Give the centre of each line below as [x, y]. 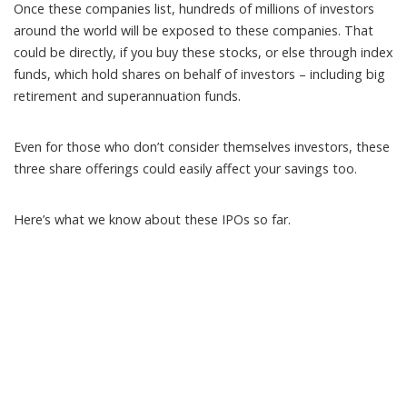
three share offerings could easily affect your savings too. [185, 168]
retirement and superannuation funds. [127, 95]
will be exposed [168, 30]
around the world [67, 30]
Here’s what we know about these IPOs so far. [152, 219]
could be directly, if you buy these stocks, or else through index [203, 52]
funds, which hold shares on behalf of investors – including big [199, 74]
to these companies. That [294, 30]
